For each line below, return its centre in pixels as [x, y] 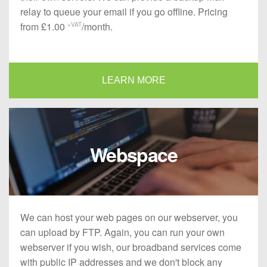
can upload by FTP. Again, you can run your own [123, 232]
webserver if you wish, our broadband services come [131, 247]
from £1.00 [44, 26]
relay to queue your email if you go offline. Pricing [124, 11]
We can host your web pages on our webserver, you [129, 218]
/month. [97, 26]
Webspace [133, 155]
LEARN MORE [133, 80]
